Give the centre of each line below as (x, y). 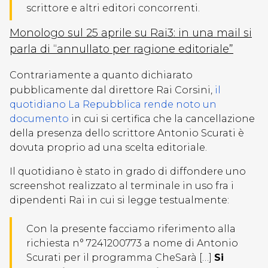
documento (39, 119)
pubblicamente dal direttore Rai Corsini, (112, 90)
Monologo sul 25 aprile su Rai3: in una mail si (131, 33)
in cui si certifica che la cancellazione (162, 119)
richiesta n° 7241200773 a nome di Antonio (132, 243)
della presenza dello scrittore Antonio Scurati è (127, 133)
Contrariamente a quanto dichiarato (101, 75)
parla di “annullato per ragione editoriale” (121, 49)
